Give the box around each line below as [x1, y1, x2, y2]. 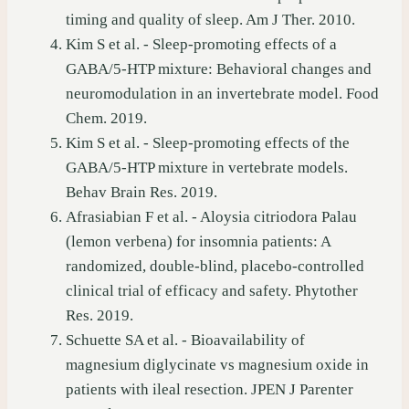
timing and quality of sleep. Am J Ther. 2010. [66, 11, 355, 29]
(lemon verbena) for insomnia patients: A [66, 233, 330, 251]
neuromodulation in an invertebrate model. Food [66, 85, 379, 103]
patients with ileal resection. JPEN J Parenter [66, 381, 353, 399]
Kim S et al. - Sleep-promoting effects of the [66, 134, 350, 152]
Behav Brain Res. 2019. [66, 184, 217, 202]
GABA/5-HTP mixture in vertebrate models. [66, 159, 348, 177]
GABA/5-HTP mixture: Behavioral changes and [66, 60, 372, 79]
